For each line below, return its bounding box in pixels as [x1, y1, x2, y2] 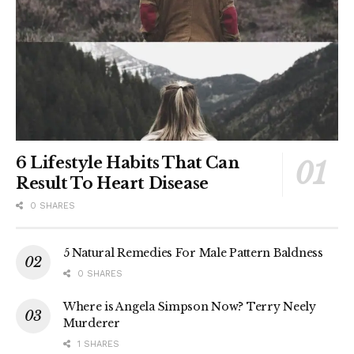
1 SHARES [74, 338, 119, 349]
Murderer [63, 315, 120, 330]
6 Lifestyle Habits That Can [16, 153, 239, 172]
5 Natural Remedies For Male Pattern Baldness [63, 245, 323, 260]
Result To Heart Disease [16, 173, 209, 193]
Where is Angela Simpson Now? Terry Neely [63, 299, 316, 314]
